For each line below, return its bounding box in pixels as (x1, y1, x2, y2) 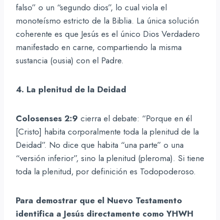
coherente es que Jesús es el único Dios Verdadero (16, 27, 200, 40)
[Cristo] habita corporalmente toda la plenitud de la (16, 125, 199, 137)
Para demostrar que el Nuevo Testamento (16, 194, 182, 206)
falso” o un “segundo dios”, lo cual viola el (16, 1, 167, 13)
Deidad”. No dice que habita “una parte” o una (16, 138, 184, 151)
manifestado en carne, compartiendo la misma (16, 41, 182, 53)
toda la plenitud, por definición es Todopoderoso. (16, 165, 196, 177)
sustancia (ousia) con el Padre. (16, 54, 124, 66)
